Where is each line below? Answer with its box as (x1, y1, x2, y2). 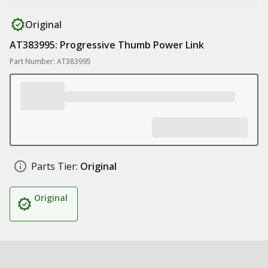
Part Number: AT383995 (10, 56, 91, 66)
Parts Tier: (31, 160, 78, 173)
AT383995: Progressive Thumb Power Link (10, 38, 204, 51)
